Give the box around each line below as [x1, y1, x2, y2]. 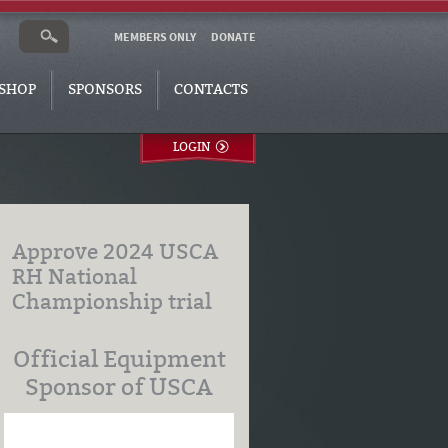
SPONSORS [68, 81, 142, 98]
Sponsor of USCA [25, 373, 213, 401]
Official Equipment [12, 345, 226, 373]
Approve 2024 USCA [12, 239, 219, 265]
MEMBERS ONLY [114, 32, 196, 44]
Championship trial [12, 289, 213, 315]
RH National [12, 264, 138, 290]
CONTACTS [174, 81, 248, 98]
